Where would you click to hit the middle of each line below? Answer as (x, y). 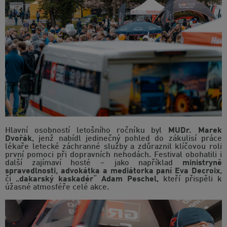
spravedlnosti (30, 171)
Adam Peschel (129, 179)
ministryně (202, 163)
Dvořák (18, 139)
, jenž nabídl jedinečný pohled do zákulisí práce (127, 139)
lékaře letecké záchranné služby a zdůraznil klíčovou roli (113, 147)
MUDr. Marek (195, 130)
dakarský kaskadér (56, 179)
